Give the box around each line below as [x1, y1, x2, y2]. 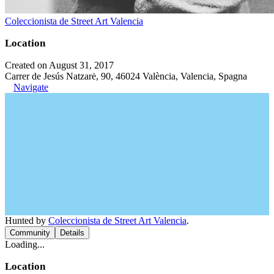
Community [10, 228, 50, 237]
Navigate [13, 82, 48, 92]
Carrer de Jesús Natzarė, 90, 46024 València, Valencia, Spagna [5, 71, 247, 81]
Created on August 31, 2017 [5, 60, 114, 70]
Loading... [5, 239, 45, 250]
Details [60, 228, 84, 237]
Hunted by [5, 215, 48, 226]
